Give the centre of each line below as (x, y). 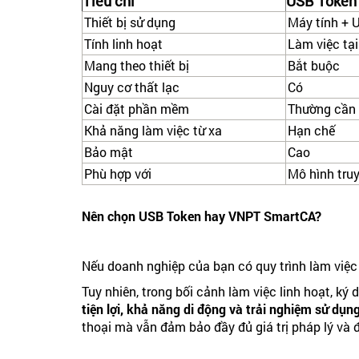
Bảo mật (109, 152)
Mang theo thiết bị (137, 66)
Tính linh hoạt (123, 44)
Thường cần (322, 109)
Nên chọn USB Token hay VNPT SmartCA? (202, 216)
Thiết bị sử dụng (130, 22)
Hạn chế (311, 131)
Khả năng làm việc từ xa (153, 131)
